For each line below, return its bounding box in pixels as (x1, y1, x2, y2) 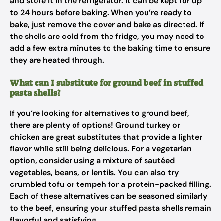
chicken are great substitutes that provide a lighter (10, 132, 202, 142)
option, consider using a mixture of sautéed (10, 155, 175, 166)
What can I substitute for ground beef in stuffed (10, 77, 203, 88)
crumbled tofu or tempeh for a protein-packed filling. (10, 179, 211, 189)
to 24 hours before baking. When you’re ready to (10, 7, 192, 18)
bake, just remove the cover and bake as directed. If (10, 19, 204, 30)
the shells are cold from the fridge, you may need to (10, 31, 204, 41)
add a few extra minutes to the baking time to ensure (10, 43, 210, 53)
